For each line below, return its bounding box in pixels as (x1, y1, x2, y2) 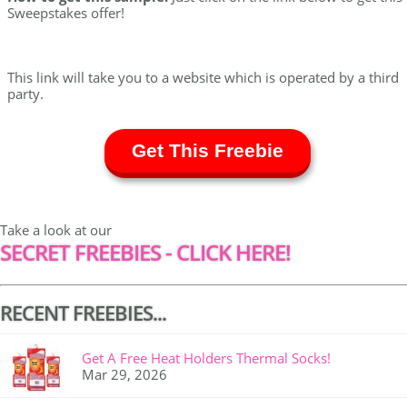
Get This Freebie (131, 140, 283, 161)
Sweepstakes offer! (7, 4, 124, 22)
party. (7, 84, 44, 103)
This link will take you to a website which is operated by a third (7, 68, 399, 86)
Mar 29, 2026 (82, 365, 167, 383)
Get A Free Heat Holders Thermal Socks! (82, 349, 331, 367)
